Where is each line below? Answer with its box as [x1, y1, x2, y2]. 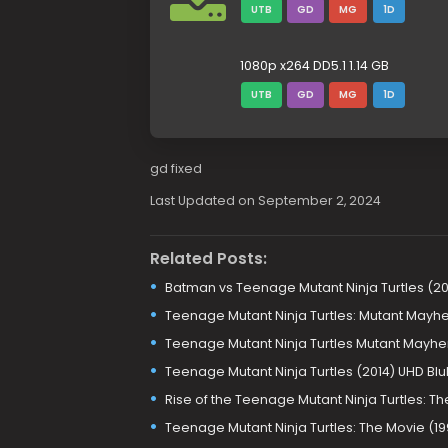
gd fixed [149, 160, 202, 177]
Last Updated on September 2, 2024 [149, 192, 381, 209]
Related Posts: [149, 247, 267, 269]
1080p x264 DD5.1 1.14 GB [239, 57, 389, 74]
